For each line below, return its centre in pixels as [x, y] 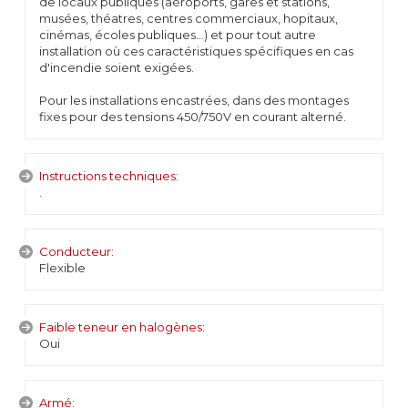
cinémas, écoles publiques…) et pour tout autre [178, 35]
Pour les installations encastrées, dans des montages [194, 100]
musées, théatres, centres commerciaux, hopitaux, [189, 18]
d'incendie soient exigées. [117, 67]
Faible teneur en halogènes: [122, 327]
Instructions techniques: [109, 176]
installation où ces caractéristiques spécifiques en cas [196, 51]
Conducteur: [76, 251]
